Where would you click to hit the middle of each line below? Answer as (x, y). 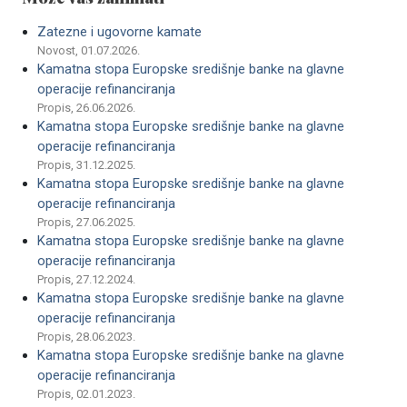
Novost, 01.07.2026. (89, 50)
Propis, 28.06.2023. (86, 337)
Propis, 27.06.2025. (86, 222)
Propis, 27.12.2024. (86, 279)
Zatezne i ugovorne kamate (119, 32)
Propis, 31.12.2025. (86, 165)
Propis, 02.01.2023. (86, 394)
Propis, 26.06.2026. (86, 108)
